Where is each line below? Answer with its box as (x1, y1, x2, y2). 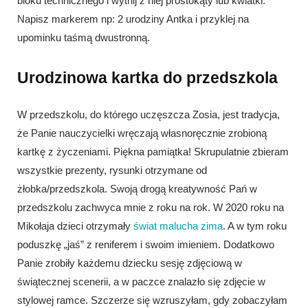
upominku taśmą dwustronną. (17, 32, 150, 44)
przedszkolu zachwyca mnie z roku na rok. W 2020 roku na (17, 201, 284, 213)
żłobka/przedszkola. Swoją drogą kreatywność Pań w (17, 182, 257, 195)
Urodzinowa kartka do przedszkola (17, 68, 278, 87)
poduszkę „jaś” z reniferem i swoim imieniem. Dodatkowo (17, 238, 274, 250)
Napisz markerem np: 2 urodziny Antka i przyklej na (17, 13, 249, 25)
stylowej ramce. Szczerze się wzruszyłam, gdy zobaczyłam (17, 294, 287, 306)
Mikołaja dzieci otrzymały (17, 219, 133, 232)
